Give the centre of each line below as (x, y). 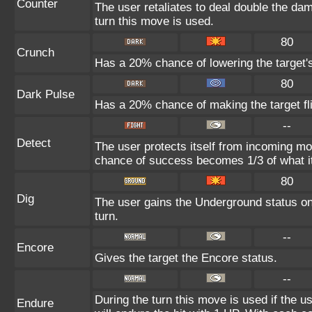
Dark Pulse (46, 94)
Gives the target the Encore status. (186, 258)
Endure (35, 303)
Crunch (36, 53)
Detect (34, 143)
